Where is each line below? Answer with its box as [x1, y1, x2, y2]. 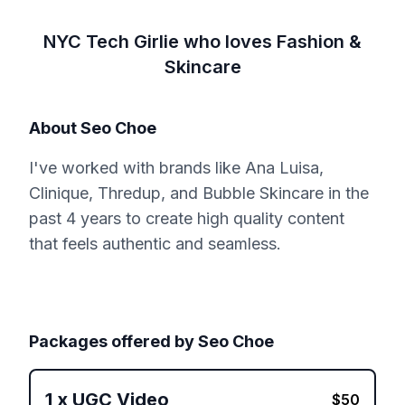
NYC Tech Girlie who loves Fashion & [43, 31, 362, 53]
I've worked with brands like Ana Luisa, [29, 158, 324, 178]
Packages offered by [29, 332, 198, 352]
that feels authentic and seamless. [29, 234, 281, 254]
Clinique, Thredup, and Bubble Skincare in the [29, 184, 369, 203]
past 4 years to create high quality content [29, 209, 344, 229]
